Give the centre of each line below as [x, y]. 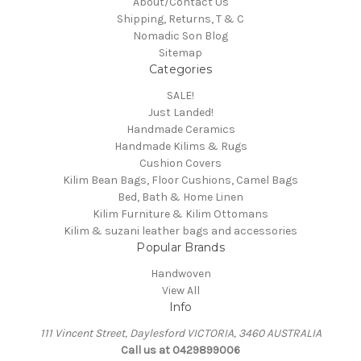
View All [180, 291]
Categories [180, 70]
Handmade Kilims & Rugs [180, 147]
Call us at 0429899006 [180, 351]
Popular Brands [180, 248]
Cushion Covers [180, 164]
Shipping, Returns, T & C [180, 19]
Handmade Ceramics [180, 130]
